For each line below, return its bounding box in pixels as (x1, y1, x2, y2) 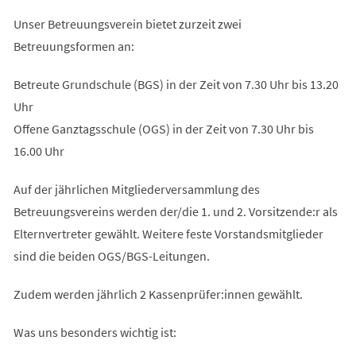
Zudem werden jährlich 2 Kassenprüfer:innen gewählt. (13, 285, 303, 302)
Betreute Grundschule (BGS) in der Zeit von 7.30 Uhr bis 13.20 (13, 75, 339, 92)
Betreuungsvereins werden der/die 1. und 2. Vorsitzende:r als (13, 203, 338, 219)
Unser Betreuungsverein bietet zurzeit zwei (13, 15, 242, 32)
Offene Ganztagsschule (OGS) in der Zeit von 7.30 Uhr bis (13, 120, 314, 137)
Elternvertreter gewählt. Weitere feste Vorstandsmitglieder (13, 225, 323, 242)
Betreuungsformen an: (13, 37, 134, 54)
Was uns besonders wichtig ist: (13, 323, 179, 340)
